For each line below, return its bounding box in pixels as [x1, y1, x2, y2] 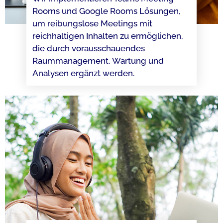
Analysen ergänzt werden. [32, 68, 134, 78]
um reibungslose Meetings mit [32, 18, 152, 28]
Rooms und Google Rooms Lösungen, [32, 5, 181, 16]
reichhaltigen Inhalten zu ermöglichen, [32, 30, 183, 41]
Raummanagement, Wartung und [32, 55, 164, 66]
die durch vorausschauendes [32, 43, 145, 53]
